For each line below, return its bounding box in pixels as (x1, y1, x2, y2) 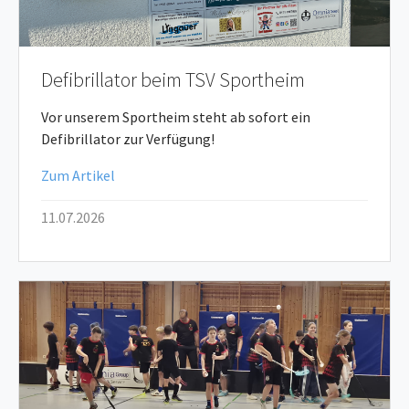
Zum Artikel (41, 166, 115, 184)
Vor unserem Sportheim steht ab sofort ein (41, 108, 310, 126)
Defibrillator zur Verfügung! (41, 130, 215, 148)
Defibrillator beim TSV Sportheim (41, 68, 305, 92)
